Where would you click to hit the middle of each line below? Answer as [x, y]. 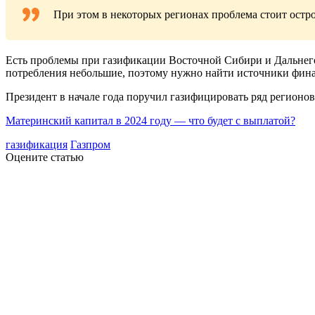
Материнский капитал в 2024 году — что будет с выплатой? [150, 121]
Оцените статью [45, 157]
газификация [37, 145]
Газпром [90, 145]
